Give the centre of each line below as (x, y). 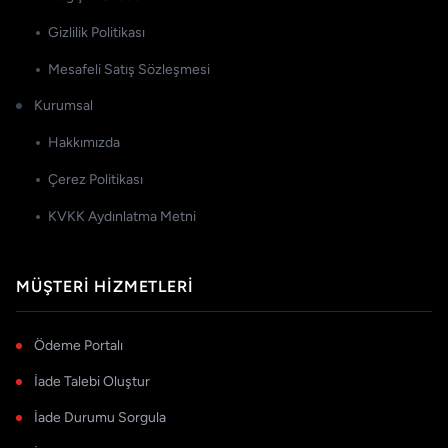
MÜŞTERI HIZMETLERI (105, 287)
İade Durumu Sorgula (100, 418)
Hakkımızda (84, 143)
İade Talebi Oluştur (92, 382)
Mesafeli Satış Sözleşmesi (129, 70)
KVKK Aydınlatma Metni (122, 217)
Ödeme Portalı (78, 346)
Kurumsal (63, 106)
